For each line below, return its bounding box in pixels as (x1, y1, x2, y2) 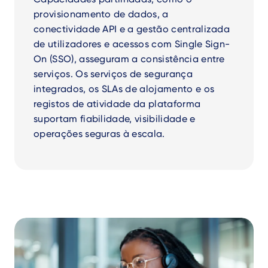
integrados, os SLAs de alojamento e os (33, 83, 215, 95)
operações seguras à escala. (33, 128, 165, 139)
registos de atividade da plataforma (33, 98, 201, 109)
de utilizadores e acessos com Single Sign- (33, 38, 230, 50)
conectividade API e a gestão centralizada (33, 23, 230, 35)
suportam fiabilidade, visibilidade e (33, 113, 196, 124)
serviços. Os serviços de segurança (33, 68, 193, 80)
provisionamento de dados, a (33, 8, 169, 20)
